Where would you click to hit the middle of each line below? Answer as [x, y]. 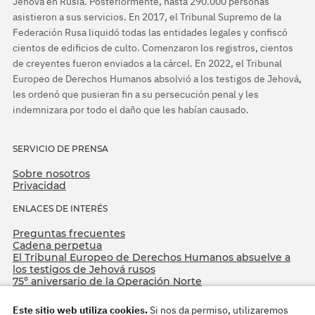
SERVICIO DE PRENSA [60, 149]
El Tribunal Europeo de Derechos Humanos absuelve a [152, 258]
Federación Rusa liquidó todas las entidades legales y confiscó [150, 33]
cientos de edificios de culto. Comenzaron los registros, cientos [153, 48]
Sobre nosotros [51, 174]
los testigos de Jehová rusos [84, 270]
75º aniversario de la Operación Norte [107, 282]
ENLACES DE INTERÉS [60, 209]
